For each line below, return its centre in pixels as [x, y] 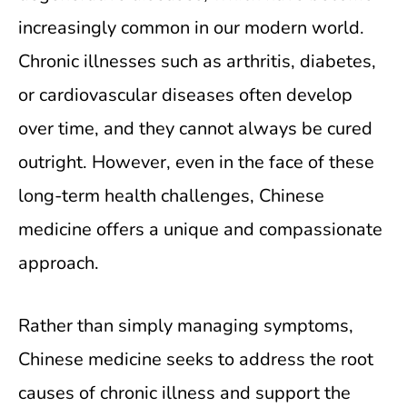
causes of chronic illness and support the [184, 393]
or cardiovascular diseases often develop [185, 95]
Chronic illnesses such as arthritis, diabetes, [197, 61]
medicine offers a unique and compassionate [200, 229]
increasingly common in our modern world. [191, 28]
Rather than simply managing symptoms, [186, 326]
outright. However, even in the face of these [196, 162]
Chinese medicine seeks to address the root [196, 359]
